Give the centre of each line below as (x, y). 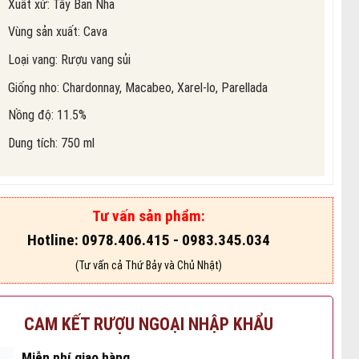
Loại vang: (34, 60)
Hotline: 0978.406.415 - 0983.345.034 (148, 240)
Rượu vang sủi (96, 60)
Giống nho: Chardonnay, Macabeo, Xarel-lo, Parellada (138, 87)
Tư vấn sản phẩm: (148, 216)
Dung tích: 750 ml (51, 143)
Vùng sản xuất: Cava (58, 32)
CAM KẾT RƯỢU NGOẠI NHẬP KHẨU (148, 325)
